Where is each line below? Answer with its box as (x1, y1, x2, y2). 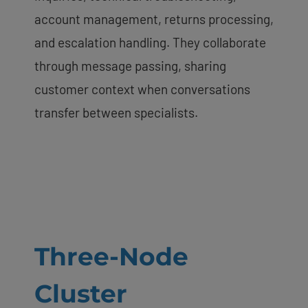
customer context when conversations (34, 80, 250, 97)
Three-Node (34, 241, 188, 272)
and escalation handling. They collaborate (34, 34, 266, 50)
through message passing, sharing (34, 57, 226, 74)
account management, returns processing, (34, 10, 274, 27)
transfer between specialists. (34, 104, 198, 120)
